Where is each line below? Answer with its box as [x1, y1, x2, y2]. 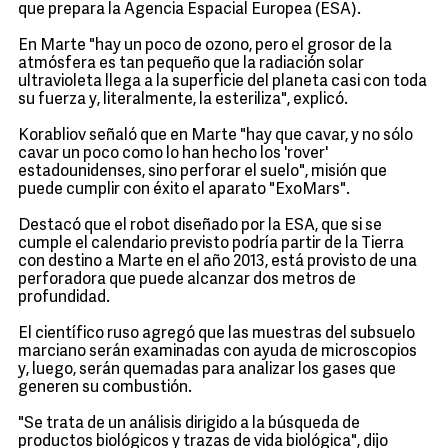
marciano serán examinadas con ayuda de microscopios [18, 344, 417, 360]
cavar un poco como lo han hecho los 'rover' [18, 146, 328, 162]
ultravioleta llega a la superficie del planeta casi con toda [18, 74, 427, 90]
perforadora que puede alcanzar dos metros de [18, 272, 356, 288]
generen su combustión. [18, 380, 192, 396]
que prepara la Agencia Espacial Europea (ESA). [18, 2, 361, 18]
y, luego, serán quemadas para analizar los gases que [18, 362, 396, 378]
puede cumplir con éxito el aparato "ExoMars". [18, 182, 350, 198]
